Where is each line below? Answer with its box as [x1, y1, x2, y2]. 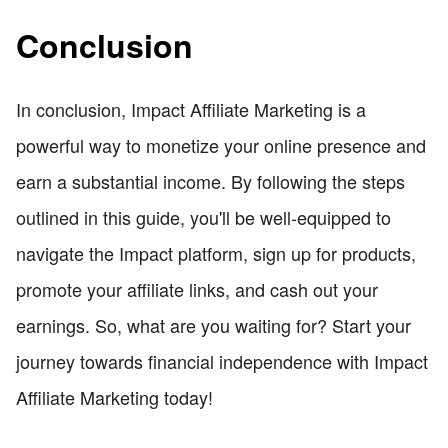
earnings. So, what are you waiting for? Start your [16, 311, 411, 338]
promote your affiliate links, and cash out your [16, 275, 378, 302]
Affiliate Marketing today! [16, 383, 213, 410]
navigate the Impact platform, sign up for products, [16, 239, 416, 266]
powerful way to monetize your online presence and [16, 131, 426, 158]
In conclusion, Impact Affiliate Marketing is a [16, 95, 366, 122]
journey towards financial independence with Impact [16, 347, 428, 374]
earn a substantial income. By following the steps [16, 167, 405, 194]
